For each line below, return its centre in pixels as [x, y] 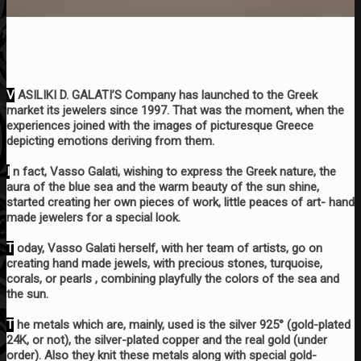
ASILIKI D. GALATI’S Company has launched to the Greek [166, 95]
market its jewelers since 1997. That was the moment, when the [175, 110]
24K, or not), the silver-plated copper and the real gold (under [167, 340]
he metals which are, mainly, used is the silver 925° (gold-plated [182, 324]
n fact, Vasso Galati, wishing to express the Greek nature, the [173, 171]
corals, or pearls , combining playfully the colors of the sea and [173, 278]
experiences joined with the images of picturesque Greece [160, 125]
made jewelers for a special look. [93, 217]
